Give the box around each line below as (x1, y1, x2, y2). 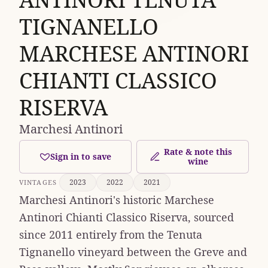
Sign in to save (50, 150, 111, 162)
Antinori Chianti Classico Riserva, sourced (19, 209, 234, 224)
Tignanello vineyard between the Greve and (19, 244, 247, 259)
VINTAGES (19, 178, 57, 187)
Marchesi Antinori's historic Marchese (19, 192, 214, 207)
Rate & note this (164, 145, 232, 157)
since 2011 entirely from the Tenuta (19, 227, 202, 242)
